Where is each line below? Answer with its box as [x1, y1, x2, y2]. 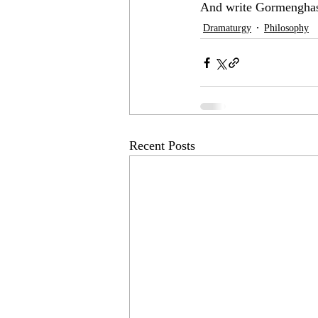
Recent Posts [129, 138, 195, 153]
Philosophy [264, 22, 309, 33]
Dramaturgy [203, 22, 251, 33]
